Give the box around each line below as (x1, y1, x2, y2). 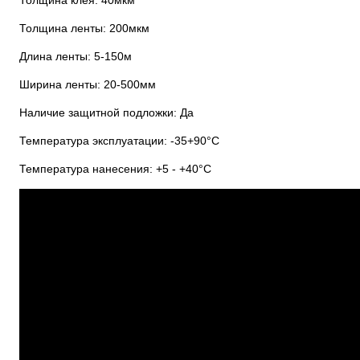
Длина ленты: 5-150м (19, 49, 132, 63)
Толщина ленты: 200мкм (19, 21, 149, 35)
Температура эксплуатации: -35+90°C (19, 133, 219, 147)
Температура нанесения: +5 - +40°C (19, 162, 211, 175)
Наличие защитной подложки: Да (19, 105, 194, 119)
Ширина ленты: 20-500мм (19, 77, 156, 91)
